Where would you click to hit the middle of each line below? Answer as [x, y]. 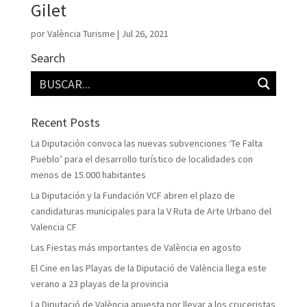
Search [48, 58]
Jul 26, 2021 [145, 33]
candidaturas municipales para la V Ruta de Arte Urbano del [151, 211]
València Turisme [81, 33]
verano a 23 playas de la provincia [99, 283]
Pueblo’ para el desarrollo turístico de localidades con [142, 159]
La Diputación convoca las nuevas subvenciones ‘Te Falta [146, 143]
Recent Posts [65, 122]
